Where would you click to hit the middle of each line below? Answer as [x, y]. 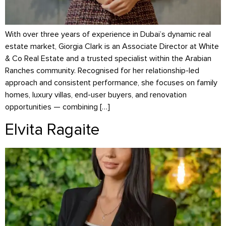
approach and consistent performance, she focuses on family [111, 83]
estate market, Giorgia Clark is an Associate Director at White [112, 47]
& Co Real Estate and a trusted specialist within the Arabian [108, 59]
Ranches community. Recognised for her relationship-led [102, 71]
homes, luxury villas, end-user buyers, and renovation [96, 95]
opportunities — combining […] [58, 107]
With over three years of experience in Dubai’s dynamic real [108, 35]
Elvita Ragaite [52, 130]
